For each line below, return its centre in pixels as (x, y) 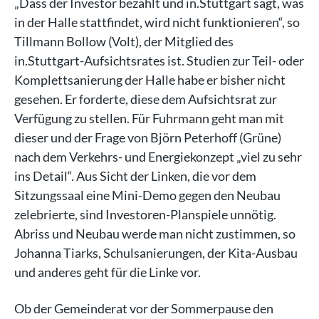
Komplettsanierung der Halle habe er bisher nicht (150, 80)
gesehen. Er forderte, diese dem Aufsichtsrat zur (146, 99)
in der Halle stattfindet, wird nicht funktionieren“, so (157, 22)
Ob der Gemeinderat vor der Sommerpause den (144, 308)
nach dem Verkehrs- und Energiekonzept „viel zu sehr (158, 157)
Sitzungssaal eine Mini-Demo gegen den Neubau (147, 195)
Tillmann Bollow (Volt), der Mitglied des (124, 41)
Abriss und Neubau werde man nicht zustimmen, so (155, 234)
